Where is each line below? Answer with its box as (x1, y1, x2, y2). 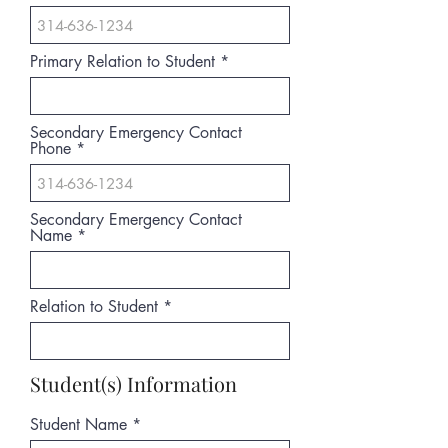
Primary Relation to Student (30, 51, 215, 73)
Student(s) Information (30, 370, 237, 398)
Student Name (30, 414, 127, 436)
